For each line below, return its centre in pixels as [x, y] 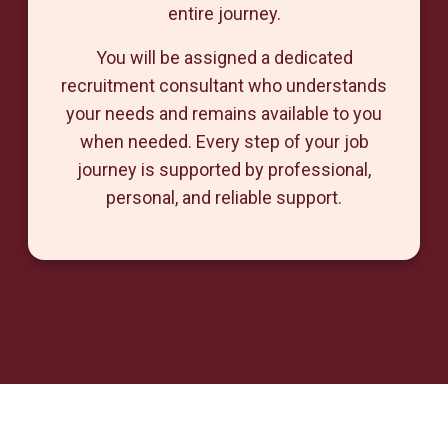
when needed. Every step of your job [224, 141]
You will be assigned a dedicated [224, 57]
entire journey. [224, 13]
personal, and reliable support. [224, 197]
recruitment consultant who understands [224, 85]
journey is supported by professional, [224, 169]
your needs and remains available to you [224, 113]
